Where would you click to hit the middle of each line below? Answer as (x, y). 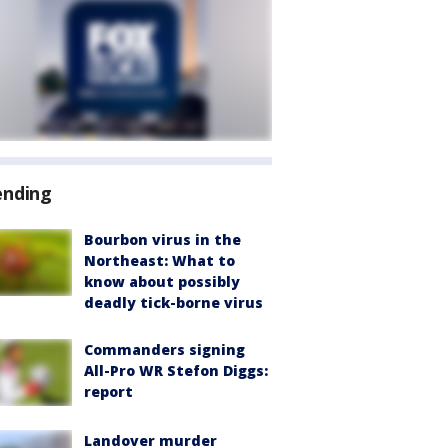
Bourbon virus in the (162, 239)
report (108, 391)
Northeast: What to (159, 260)
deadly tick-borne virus (173, 302)
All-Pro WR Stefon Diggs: (176, 370)
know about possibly (162, 281)
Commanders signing (164, 349)
